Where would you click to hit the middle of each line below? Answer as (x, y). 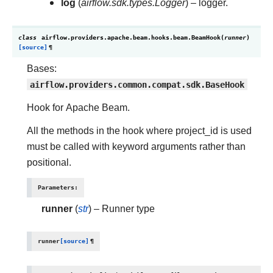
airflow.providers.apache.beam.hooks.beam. (116, 37)
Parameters (56, 187)
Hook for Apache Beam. (78, 108)
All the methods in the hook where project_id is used (139, 131)
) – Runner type (122, 209)
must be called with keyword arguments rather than (136, 147)
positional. (49, 162)
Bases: (42, 69)
